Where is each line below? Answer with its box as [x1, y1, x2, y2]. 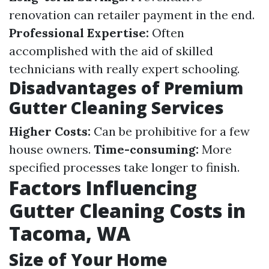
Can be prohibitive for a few [91, 124, 250, 139]
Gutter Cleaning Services [9, 96, 224, 119]
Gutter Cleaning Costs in [9, 198, 246, 223]
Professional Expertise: [9, 25, 149, 40]
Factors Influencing [9, 175, 197, 201]
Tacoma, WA [9, 220, 130, 246]
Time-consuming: [94, 142, 199, 157]
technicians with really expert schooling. [9, 61, 240, 76]
